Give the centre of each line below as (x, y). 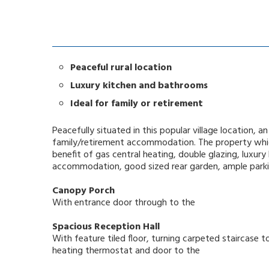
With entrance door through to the (124, 203)
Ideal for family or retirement (137, 104)
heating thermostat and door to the (126, 251)
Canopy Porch (83, 191)
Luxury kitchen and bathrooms (139, 86)
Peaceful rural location (121, 68)
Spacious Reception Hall (106, 227)
